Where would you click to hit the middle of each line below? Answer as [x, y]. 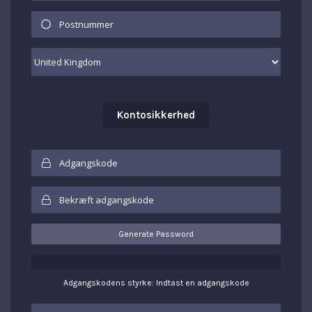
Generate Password [156, 234]
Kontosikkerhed [156, 115]
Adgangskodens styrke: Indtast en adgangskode [156, 283]
